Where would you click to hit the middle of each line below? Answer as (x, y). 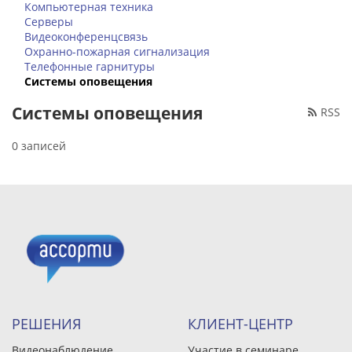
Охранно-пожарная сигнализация (117, 51)
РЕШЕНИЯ (46, 324)
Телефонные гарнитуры (90, 66)
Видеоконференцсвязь (86, 37)
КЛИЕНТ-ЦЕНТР (240, 324)
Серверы (49, 22)
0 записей (39, 146)
